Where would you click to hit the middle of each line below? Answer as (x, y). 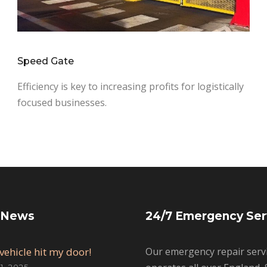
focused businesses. (62, 102)
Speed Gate (45, 61)
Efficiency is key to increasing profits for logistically (130, 86)
